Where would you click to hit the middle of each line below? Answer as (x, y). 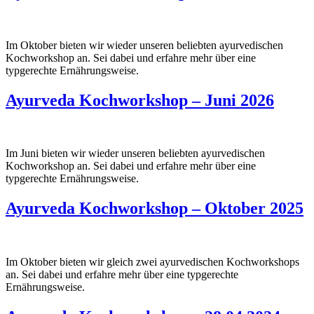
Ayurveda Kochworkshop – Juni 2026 (140, 100)
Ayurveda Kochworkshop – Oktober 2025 (155, 209)
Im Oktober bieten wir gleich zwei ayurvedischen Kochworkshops (152, 262)
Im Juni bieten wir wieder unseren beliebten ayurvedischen (135, 153)
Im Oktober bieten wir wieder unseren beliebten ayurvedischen (144, 45)
